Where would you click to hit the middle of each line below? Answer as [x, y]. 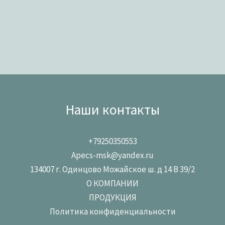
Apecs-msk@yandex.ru [113, 155]
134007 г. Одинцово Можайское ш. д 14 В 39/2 [113, 169]
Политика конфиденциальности [113, 211]
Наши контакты [113, 109]
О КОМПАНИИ [113, 183]
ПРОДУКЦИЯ [113, 197]
